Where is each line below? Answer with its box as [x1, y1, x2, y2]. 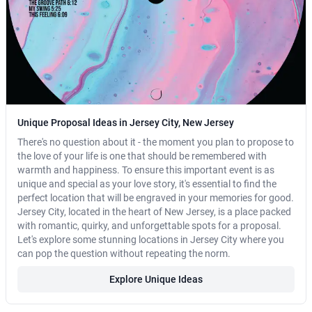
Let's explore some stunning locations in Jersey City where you [17, 234, 284, 246]
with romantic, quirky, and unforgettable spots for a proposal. [17, 220, 281, 232]
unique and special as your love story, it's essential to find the [17, 178, 276, 190]
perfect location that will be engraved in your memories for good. [17, 192, 294, 204]
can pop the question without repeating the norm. [17, 248, 231, 260]
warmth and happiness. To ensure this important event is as [17, 164, 274, 176]
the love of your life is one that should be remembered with [17, 150, 267, 162]
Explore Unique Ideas [109, 274, 203, 286]
